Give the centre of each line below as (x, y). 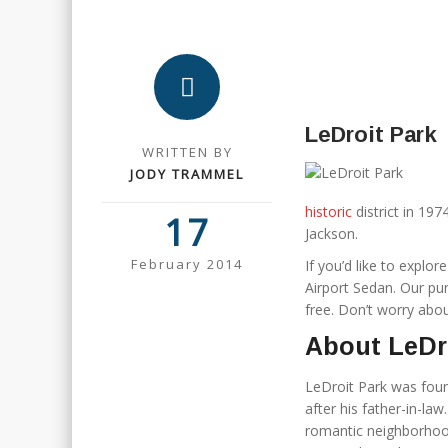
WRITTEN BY (187, 152)
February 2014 (187, 264)
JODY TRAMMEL (187, 174)
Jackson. (331, 233)
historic (328, 211)
